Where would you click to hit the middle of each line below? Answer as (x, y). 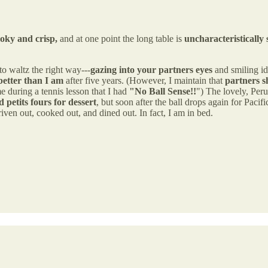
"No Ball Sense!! (163, 91)
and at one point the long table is (121, 38)
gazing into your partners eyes (151, 69)
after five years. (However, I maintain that (144, 80)
